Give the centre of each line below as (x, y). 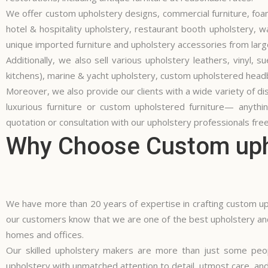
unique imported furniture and (68, 44)
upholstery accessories (179, 44)
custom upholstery (83, 13)
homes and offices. (45, 234)
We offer (25, 13)
